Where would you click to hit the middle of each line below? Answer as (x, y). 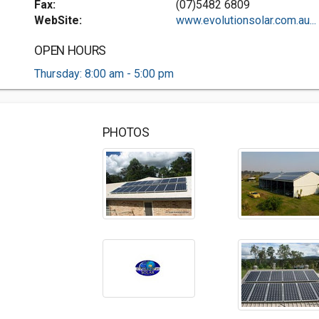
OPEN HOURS (70, 51)
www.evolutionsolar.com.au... (246, 20)
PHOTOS (126, 132)
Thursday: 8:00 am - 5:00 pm (104, 74)
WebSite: (58, 20)
